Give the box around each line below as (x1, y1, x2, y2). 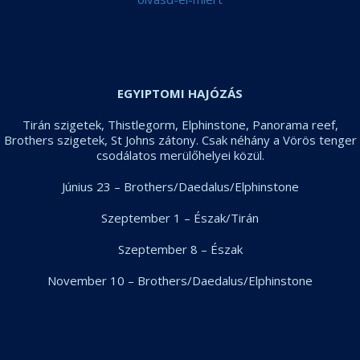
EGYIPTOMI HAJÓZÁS (117, 85, 243, 101)
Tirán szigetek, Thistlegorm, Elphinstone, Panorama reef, (22, 117, 338, 133)
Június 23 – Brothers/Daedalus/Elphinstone (61, 178, 299, 194)
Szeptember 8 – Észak (117, 241, 243, 257)
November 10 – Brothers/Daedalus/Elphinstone (47, 272, 313, 288)
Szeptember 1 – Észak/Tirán (101, 210, 259, 226)
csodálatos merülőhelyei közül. (96, 147, 264, 163)
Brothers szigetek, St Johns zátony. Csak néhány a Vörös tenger (3, 132, 357, 148)
